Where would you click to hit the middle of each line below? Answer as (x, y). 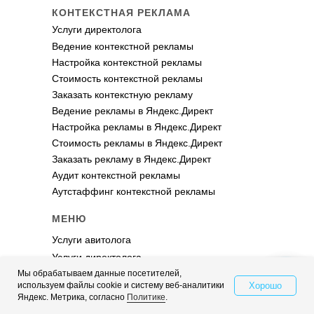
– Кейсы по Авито (92, 292)
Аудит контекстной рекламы (116, 175)
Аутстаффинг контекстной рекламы (134, 191)
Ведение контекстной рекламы (123, 46)
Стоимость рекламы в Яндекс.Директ (137, 143)
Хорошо (265, 285)
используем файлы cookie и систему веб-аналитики (121, 285)
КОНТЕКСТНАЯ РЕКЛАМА (121, 13)
